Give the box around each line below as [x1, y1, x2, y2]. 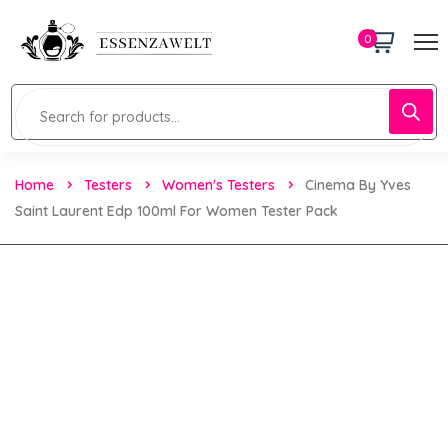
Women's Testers [162, 175, 275, 194]
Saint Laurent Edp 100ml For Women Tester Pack [15, 201, 338, 220]
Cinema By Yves [305, 175, 411, 194]
